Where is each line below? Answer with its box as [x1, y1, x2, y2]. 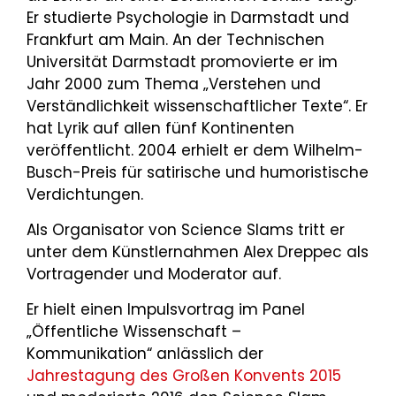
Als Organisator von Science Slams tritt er [27, 218, 345, 240]
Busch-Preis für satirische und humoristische [27, 161, 369, 183]
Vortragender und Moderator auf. [27, 263, 281, 285]
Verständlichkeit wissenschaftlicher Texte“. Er [27, 95, 368, 117]
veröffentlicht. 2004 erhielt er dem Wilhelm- [27, 139, 363, 161]
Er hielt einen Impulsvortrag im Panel [27, 298, 305, 320]
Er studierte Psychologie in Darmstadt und [27, 6, 349, 28]
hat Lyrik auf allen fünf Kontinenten [27, 117, 294, 139]
